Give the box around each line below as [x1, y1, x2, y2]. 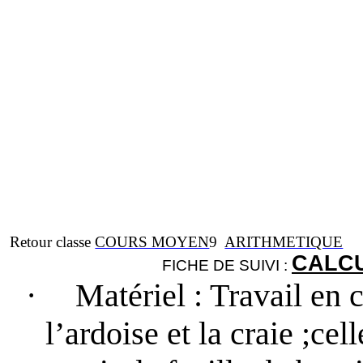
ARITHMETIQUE [224, 233, 344, 250]
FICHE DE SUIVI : [162, 257, 292, 274]
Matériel [75, 277, 194, 314]
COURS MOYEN [95, 233, 210, 250]
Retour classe [10, 233, 96, 250]
